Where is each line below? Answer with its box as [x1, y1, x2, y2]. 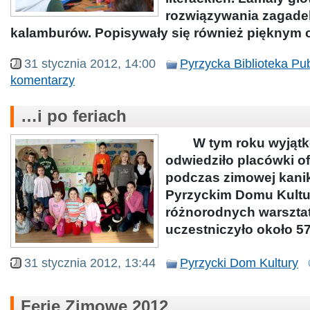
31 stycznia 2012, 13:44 [24, 255, 156, 270]
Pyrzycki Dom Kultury [180, 255, 298, 270]
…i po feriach [21, 107, 127, 125]
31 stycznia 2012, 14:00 [24, 56, 156, 71]
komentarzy [10, 73, 75, 87]
